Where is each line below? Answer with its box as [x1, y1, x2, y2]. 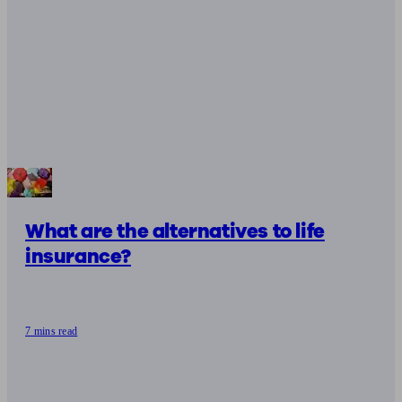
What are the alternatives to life [25, 217, 325, 245]
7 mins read [25, 324, 78, 337]
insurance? [25, 242, 131, 270]
